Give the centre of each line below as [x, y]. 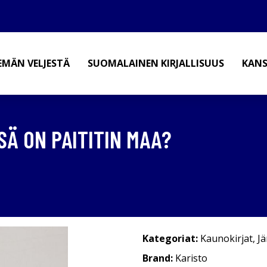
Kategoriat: [170, 238]
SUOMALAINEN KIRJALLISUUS [156, 63]
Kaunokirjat [226, 238]
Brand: [159, 258]
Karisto [191, 258]
